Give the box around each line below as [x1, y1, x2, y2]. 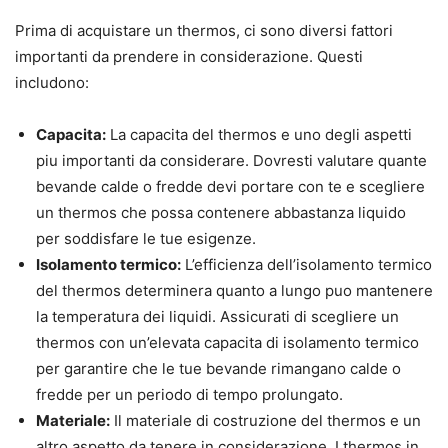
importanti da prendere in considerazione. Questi [15, 47, 363, 67]
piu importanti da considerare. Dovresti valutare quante [36, 151, 427, 171]
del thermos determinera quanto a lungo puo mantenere [36, 281, 433, 301]
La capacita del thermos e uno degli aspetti [106, 125, 412, 145]
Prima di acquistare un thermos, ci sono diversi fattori [15, 21, 393, 41]
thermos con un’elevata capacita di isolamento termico [36, 333, 419, 353]
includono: [15, 73, 89, 93]
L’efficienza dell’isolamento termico [181, 255, 432, 275]
